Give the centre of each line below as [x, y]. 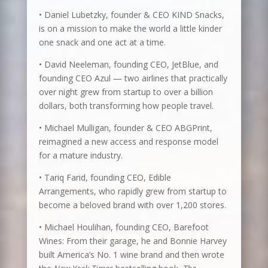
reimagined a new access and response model [128, 142]
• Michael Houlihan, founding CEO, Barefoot [124, 227]
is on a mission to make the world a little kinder [130, 29]
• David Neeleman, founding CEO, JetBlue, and [128, 65]
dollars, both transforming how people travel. [126, 106]
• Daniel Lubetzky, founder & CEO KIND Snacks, [131, 15]
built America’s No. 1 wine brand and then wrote [131, 255]
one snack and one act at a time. [102, 42]
